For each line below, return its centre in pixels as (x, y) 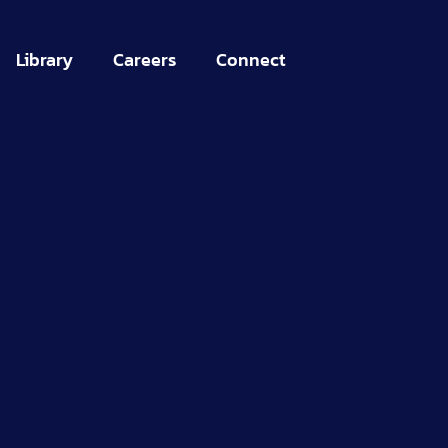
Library (44, 59)
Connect (251, 59)
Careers (144, 59)
